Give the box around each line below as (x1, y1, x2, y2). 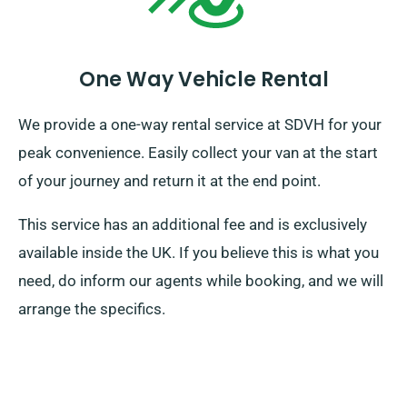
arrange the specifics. (18, 300, 165, 319)
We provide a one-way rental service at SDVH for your (18, 115, 382, 134)
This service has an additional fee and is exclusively (18, 215, 367, 234)
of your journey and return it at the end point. (18, 172, 321, 191)
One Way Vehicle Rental (78, 65, 329, 94)
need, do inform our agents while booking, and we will (18, 272, 383, 291)
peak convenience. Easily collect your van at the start (18, 144, 378, 163)
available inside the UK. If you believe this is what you (18, 243, 379, 263)
